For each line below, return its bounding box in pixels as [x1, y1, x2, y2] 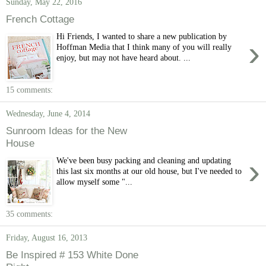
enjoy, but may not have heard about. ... [56, 52, 191, 62]
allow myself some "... [56, 176, 133, 186]
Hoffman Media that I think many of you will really [56, 42, 232, 52]
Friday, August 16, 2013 [6, 233, 87, 243]
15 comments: [6, 84, 53, 94]
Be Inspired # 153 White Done [6, 249, 138, 261]
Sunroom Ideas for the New [6, 125, 127, 137]
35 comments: [6, 208, 53, 218]
